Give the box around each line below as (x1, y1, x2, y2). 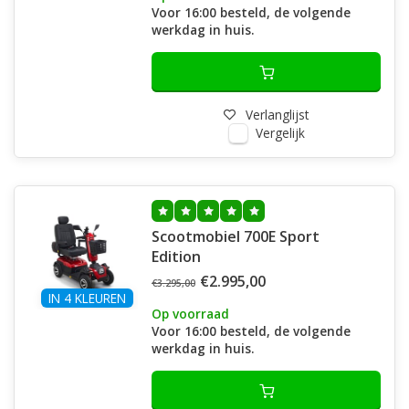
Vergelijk (255, 124, 305, 142)
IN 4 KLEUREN (48, 289, 126, 307)
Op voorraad (152, 305, 229, 322)
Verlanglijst (246, 106, 309, 123)
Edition (152, 246, 201, 267)
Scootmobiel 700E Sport (152, 226, 320, 246)
